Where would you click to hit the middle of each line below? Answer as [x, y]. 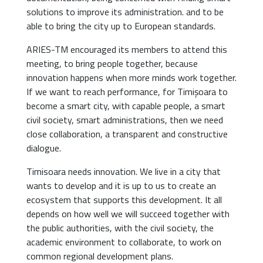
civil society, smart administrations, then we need [124, 119]
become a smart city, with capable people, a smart [126, 105]
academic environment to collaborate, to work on [124, 242]
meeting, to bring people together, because [112, 63]
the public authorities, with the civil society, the [120, 227]
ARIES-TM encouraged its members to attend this [127, 49]
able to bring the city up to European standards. [121, 26]
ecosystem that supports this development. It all [124, 199]
